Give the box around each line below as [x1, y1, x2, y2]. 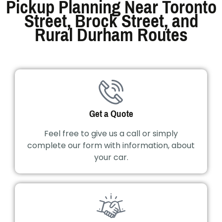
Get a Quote [89, 105, 133, 123]
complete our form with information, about [27, 140, 195, 152]
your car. [94, 152, 128, 164]
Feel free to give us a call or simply [44, 128, 178, 140]
